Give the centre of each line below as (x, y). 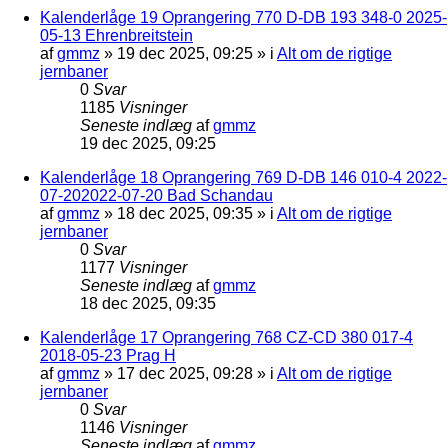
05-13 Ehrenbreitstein (116, 35)
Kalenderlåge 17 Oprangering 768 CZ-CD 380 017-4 (226, 337)
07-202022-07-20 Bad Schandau (156, 195)
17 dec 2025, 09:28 (185, 373)
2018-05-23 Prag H (108, 355)
